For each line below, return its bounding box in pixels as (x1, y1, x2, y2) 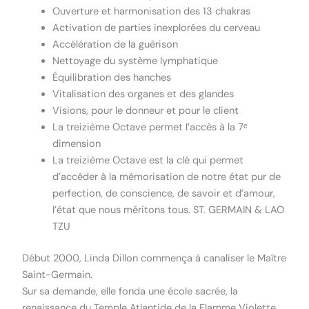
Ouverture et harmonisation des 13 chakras (52, 4, 251, 18)
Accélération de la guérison (52, 37, 179, 51)
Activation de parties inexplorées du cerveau (52, 21, 261, 34)
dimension (52, 137, 101, 150)
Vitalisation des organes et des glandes (52, 87, 235, 101)
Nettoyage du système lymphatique (52, 54, 219, 68)
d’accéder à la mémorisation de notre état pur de (52, 170, 281, 183)
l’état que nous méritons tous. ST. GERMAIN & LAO (52, 203, 285, 217)
